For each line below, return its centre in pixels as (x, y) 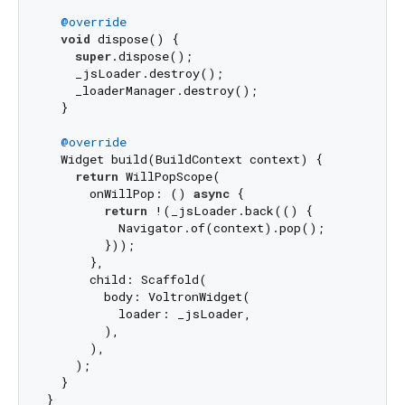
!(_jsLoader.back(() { (230, 211)
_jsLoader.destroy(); (134, 74)
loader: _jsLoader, (148, 314)
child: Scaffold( (126, 280)
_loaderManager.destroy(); (151, 91)
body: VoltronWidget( (148, 297)
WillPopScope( (169, 177)
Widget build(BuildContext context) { (184, 160)
